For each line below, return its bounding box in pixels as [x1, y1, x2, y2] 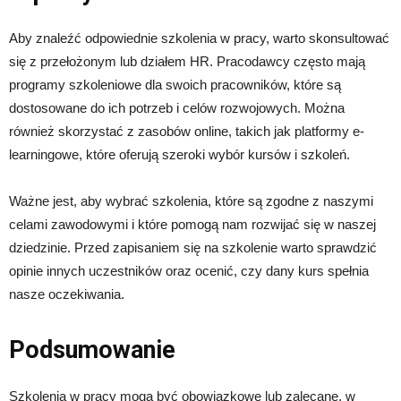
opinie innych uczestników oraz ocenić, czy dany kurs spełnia [9, 262, 369, 278]
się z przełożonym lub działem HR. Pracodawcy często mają [9, 53, 365, 69]
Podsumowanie [9, 335, 175, 364]
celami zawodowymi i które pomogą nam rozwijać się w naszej [9, 216, 376, 232]
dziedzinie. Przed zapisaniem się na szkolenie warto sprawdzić [9, 239, 377, 255]
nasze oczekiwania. [9, 286, 124, 302]
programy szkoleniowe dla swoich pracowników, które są [9, 76, 341, 92]
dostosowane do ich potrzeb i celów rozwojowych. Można [9, 99, 345, 115]
